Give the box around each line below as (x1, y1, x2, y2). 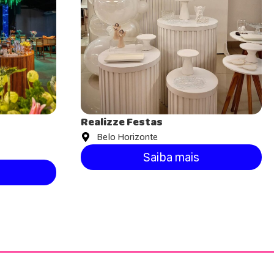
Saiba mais (143, 150, 199, 165)
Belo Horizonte (97, 131, 158, 143)
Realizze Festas (81, 116, 163, 128)
